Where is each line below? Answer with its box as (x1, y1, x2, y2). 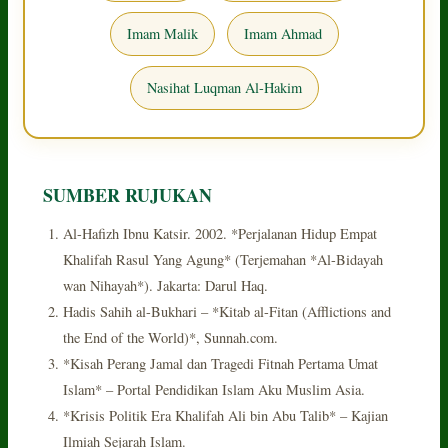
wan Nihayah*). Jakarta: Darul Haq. (63, 275, 269, 295)
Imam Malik (126, 23, 198, 43)
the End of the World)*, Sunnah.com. (63, 327, 279, 347)
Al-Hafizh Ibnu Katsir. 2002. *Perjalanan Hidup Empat (63, 223, 378, 243)
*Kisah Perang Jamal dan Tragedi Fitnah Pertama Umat (63, 353, 379, 373)
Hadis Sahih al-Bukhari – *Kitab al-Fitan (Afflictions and (63, 301, 392, 321)
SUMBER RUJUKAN (43, 181, 213, 208)
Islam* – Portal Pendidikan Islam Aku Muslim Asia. (63, 379, 366, 399)
